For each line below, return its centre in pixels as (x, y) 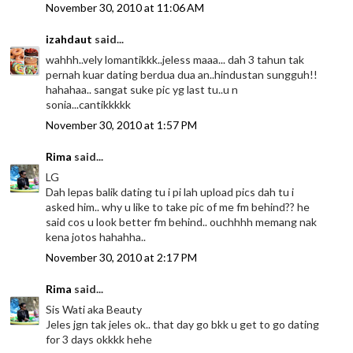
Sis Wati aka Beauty (94, 310)
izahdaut (69, 39)
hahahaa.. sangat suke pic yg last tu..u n (142, 90)
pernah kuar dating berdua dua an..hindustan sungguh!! (182, 75)
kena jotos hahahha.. (96, 237)
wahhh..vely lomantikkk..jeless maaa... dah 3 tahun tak (175, 60)
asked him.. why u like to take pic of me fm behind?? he (178, 207)
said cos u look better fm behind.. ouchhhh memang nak (182, 222)
